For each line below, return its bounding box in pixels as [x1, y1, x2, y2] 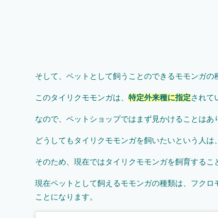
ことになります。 [35, 193, 97, 201]
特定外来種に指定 [128, 93, 191, 102]
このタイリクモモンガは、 [35, 93, 128, 102]
